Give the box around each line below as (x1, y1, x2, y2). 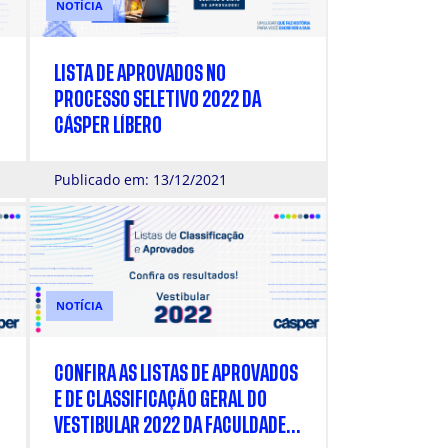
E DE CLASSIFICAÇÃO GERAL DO (54, 389, 267, 409)
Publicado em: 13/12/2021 (54, 170, 227, 190)
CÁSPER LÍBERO (54, 116, 162, 136)
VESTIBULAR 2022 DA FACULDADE (54, 415, 286, 435)
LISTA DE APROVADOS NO (54, 64, 226, 84)
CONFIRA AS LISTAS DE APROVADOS (54, 363, 298, 383)
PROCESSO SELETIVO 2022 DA (54, 90, 261, 110)
